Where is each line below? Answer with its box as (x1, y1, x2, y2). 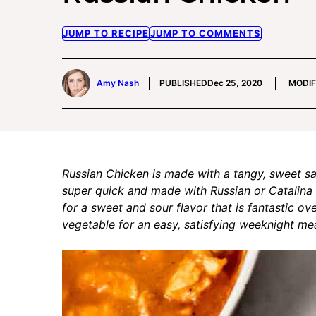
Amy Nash (97, 78, 139, 89)
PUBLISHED (159, 78, 207, 89)
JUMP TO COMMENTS (150, 28, 261, 39)
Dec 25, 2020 (207, 78, 262, 89)
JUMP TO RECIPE (63, 28, 149, 39)
